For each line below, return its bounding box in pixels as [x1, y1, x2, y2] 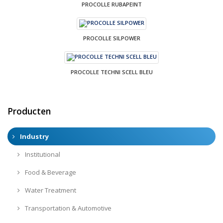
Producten [7, 105, 51, 117]
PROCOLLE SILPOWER [83, 34, 140, 42]
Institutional [23, 149, 60, 159]
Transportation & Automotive [23, 203, 111, 213]
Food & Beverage [23, 167, 76, 177]
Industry [18, 131, 49, 141]
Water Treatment [23, 185, 76, 195]
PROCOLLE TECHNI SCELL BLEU [70, 68, 153, 76]
